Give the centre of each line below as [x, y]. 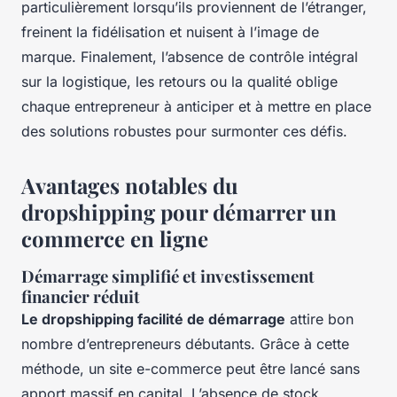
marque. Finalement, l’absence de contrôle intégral [190, 56]
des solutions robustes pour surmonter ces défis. [184, 131]
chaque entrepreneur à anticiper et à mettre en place [196, 106]
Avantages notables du [130, 185]
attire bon [319, 319]
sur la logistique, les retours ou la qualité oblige [179, 81]
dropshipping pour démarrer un [179, 211]
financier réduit [81, 296]
